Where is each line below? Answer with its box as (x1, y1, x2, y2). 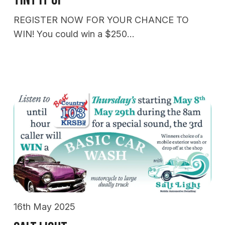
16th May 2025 (14, 201, 75, 212)
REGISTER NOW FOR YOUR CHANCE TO (14, 15, 189, 26)
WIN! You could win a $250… (14, 29, 134, 40)
